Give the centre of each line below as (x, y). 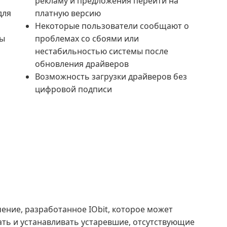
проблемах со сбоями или (87, 39)
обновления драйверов (82, 64)
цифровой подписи (73, 89)
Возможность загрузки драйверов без (111, 77)
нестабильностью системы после (102, 51)
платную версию (68, 13)
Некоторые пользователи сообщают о (112, 26)
